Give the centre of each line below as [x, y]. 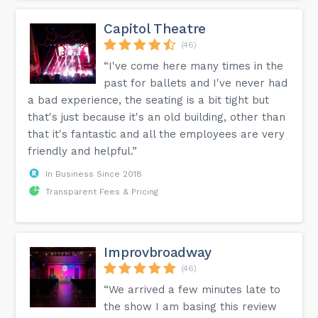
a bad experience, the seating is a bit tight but [149, 100]
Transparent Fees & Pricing [102, 191]
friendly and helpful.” [83, 151]
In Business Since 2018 [94, 174]
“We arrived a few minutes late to [192, 289]
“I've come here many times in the [194, 66]
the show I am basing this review [191, 306]
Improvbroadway [158, 252]
